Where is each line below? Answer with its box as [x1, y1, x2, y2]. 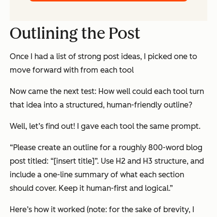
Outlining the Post [10, 24, 140, 43]
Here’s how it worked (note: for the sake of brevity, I [10, 205, 194, 215]
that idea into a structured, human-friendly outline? [10, 100, 192, 110]
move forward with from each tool [10, 65, 134, 75]
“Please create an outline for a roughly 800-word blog [10, 143, 202, 153]
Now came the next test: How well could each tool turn [10, 87, 204, 96]
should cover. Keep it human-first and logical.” [10, 184, 173, 193]
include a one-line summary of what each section [10, 170, 184, 180]
